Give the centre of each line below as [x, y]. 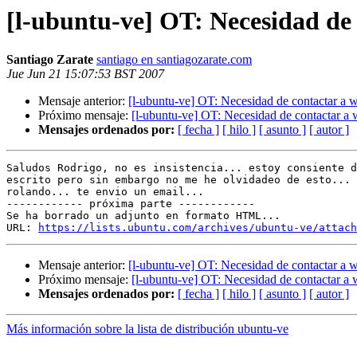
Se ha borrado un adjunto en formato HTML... [143, 216]
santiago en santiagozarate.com [174, 60]
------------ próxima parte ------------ [131, 204]
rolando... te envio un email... [105, 192]
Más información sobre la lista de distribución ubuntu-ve [147, 329]
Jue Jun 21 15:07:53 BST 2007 [85, 74]
